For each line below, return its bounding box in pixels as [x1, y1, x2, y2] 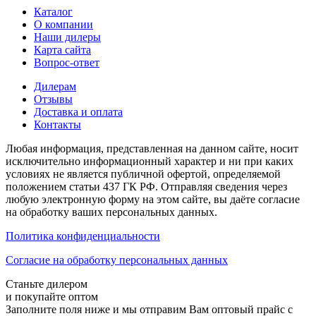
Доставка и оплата [34, 106, 123, 118]
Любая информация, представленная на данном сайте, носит [6, 142, 298, 154]
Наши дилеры [34, 31, 101, 43]
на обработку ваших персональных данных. [6, 206, 217, 218]
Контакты [34, 119, 81, 130]
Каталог [34, 6, 73, 18]
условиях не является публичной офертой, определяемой [6, 168, 281, 180]
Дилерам [34, 80, 76, 92]
